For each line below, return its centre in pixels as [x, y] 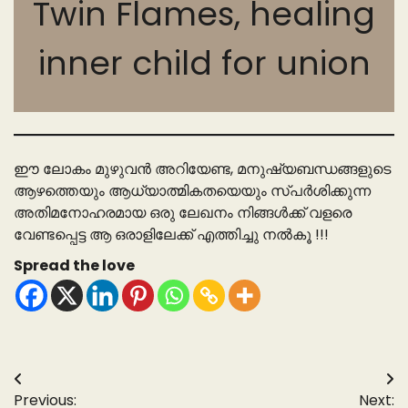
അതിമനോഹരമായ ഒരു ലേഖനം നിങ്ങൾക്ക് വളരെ [183, 213]
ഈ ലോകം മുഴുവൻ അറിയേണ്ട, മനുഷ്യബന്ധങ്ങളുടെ [202, 169]
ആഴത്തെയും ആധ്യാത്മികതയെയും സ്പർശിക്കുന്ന [192, 191]
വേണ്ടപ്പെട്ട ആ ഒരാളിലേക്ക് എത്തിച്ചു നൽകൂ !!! [171, 235]
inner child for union [204, 64]
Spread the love [74, 266]
